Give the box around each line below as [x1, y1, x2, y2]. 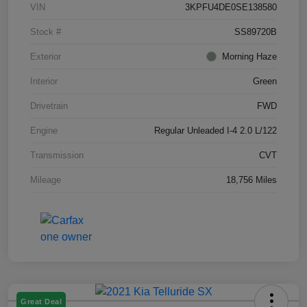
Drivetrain [30, 100, 68, 111]
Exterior [30, 51, 61, 62]
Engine [30, 125, 58, 136]
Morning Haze [222, 51, 277, 62]
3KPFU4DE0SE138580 [185, 1, 277, 12]
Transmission [30, 149, 84, 160]
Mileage [30, 174, 61, 185]
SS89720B [234, 26, 277, 37]
